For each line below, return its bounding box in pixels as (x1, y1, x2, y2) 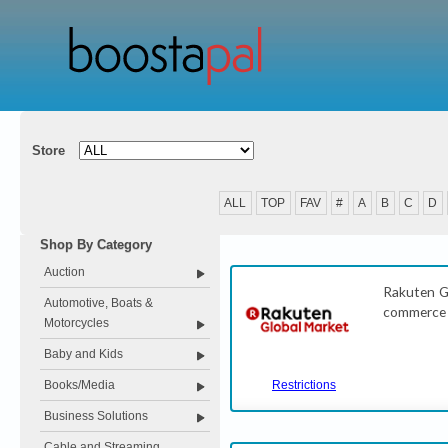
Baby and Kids (44, 347, 123, 361)
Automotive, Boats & (44, 296, 153, 310)
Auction (44, 265, 85, 279)
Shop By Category (40, 237, 152, 252)
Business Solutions (44, 409, 148, 423)
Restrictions (272, 378, 336, 393)
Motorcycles (44, 316, 109, 330)
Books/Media (44, 378, 115, 392)
